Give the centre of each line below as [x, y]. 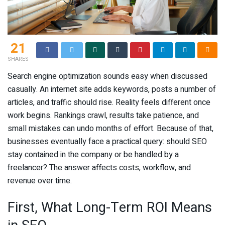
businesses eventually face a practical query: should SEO [107, 141]
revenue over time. [40, 181]
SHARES [18, 59]
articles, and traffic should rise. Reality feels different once [109, 102]
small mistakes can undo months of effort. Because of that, [110, 128]
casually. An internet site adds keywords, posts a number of [112, 89]
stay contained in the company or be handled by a [93, 154]
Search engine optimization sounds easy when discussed [107, 76]
